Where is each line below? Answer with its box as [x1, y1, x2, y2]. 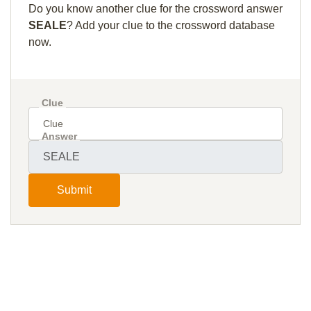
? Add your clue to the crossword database [67, 19, 275, 31]
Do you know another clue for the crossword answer [28, 3, 283, 15]
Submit [57, 184, 92, 196]
